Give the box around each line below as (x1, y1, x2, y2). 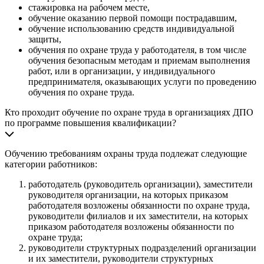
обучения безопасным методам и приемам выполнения (28, 55, 250, 66)
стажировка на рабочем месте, (28, 2, 150, 13)
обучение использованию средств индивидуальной (28, 24, 235, 34)
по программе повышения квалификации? (5, 118, 176, 128)
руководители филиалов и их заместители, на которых (28, 211, 248, 222)
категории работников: (5, 159, 97, 170)
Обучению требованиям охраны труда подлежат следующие (5, 148, 247, 159)
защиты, (28, 34, 61, 45)
